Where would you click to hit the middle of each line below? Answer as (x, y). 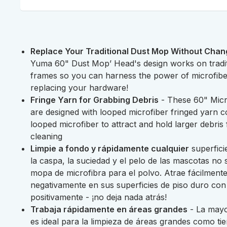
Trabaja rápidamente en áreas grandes (109, 210)
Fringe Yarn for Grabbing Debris (94, 100)
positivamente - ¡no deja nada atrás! (99, 197)
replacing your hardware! (79, 88)
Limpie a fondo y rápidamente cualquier (110, 149)
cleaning (46, 137)
